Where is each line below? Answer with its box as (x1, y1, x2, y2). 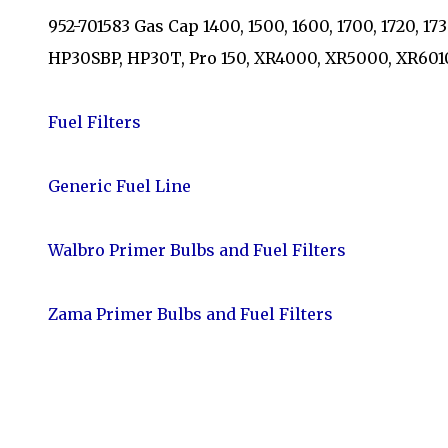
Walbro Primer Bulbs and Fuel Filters (48, 240, 346, 260)
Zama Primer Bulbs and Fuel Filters (48, 304, 333, 324)
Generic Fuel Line (48, 176, 191, 196)
